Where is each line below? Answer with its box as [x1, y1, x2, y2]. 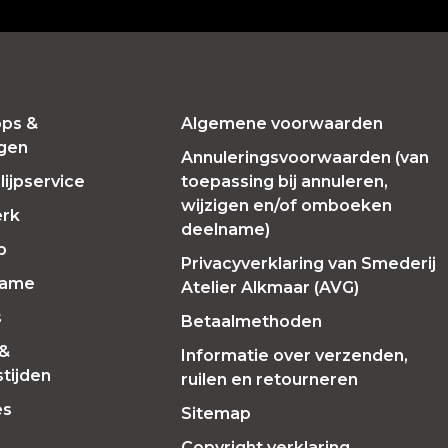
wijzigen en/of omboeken [181, 196, 393, 215]
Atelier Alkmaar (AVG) [181, 278, 360, 297]
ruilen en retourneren [181, 370, 359, 389]
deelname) [181, 220, 271, 239]
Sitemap [181, 404, 252, 423]
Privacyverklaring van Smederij [181, 254, 437, 273]
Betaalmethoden [181, 312, 323, 331]
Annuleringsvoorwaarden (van [181, 148, 430, 167]
